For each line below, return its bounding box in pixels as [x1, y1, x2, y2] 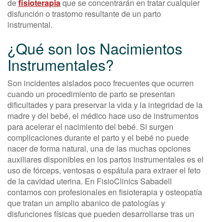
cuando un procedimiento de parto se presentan [7, 88, 175, 100]
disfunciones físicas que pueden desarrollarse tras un [7, 208, 194, 220]
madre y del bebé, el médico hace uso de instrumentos [7, 110, 199, 121]
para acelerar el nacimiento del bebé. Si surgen [7, 120, 173, 132]
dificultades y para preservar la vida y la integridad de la [7, 99, 203, 111]
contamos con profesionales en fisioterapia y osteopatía [7, 186, 202, 198]
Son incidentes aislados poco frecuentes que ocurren [7, 77, 194, 89]
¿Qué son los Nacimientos [7, 37, 182, 59]
